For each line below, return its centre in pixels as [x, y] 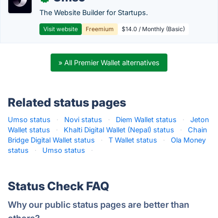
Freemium [100, 29]
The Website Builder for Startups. [94, 12]
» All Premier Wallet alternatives [109, 63]
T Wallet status [133, 140]
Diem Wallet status [146, 119]
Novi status [83, 119]
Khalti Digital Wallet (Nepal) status [119, 130]
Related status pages [67, 102]
